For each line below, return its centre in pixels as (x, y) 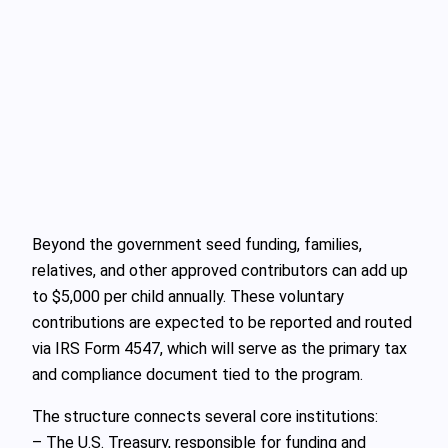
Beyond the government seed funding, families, (197, 244)
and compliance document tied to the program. (197, 374)
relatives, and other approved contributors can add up (220, 270)
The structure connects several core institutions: (205, 416)
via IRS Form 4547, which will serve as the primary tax (219, 348)
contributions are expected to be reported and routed (222, 322)
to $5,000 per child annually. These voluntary (188, 296)
